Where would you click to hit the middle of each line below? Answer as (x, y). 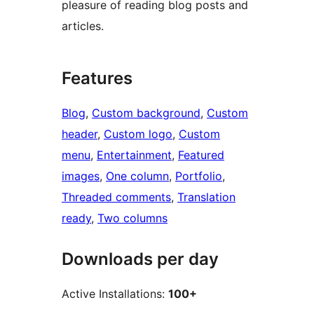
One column (137, 176)
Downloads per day (140, 259)
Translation (206, 197)
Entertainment (134, 155)
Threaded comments (116, 197)
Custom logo (138, 134)
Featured (201, 155)
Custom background (146, 113)
